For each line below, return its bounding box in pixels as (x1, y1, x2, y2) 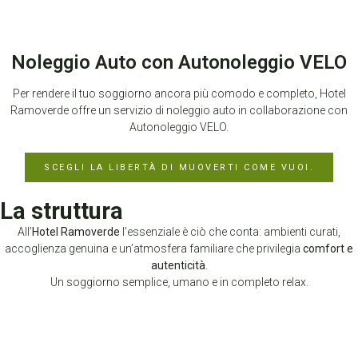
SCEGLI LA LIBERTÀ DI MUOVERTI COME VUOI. (44, 161, 314, 173)
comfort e (303, 241, 353, 255)
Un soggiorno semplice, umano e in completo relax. (50, 275, 308, 288)
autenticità (150, 258, 205, 272)
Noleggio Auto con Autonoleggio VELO (11, 50, 347, 74)
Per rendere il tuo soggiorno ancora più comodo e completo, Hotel (12, 86, 346, 100)
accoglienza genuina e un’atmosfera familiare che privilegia (5, 241, 303, 255)
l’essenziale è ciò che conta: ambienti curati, (120, 225, 340, 238)
